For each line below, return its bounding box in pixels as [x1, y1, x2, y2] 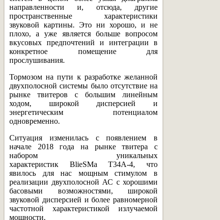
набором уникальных [9, 151, 158, 160]
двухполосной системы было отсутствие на [9, 81, 158, 90]
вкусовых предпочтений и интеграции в [9, 38, 158, 47]
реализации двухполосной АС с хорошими [9, 177, 158, 186]
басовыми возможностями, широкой [9, 186, 158, 195]
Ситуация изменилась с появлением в [9, 133, 158, 142]
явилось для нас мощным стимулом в [9, 168, 158, 177]
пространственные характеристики [9, 11, 158, 20]
